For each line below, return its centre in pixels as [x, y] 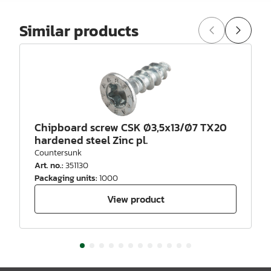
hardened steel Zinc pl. [91, 140]
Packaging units [65, 178]
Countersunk [58, 153]
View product [135, 199]
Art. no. [48, 166]
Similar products [79, 30]
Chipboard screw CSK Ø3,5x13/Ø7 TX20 [131, 128]
